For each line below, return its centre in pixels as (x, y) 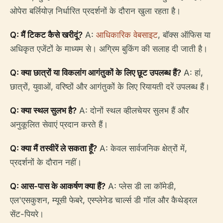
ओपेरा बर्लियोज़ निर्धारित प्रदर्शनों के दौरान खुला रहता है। (95, 11)
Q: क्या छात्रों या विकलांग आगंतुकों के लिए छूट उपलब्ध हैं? (96, 73)
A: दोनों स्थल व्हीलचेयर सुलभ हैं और (133, 111)
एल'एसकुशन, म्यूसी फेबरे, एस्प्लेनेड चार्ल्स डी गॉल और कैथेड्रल (104, 200)
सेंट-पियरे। (27, 214)
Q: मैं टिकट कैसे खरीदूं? (46, 35)
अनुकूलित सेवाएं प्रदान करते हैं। (59, 125)
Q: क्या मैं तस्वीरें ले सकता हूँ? (54, 149)
